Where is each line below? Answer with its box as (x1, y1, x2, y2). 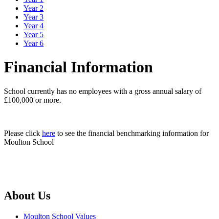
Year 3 (23, 12, 44, 21)
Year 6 (23, 39, 44, 47)
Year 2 (23, 3, 44, 12)
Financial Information (4, 58, 153, 76)
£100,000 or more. (4, 95, 61, 104)
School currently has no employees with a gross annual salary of (4, 87, 201, 95)
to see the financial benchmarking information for (55, 129, 209, 137)
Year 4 (23, 21, 44, 30)
